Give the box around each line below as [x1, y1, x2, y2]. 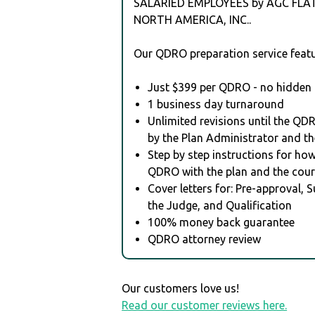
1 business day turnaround [148, 97, 285, 110]
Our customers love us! [122, 281, 240, 295]
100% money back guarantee [148, 215, 295, 229]
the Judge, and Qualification [148, 198, 292, 212]
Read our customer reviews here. [122, 298, 288, 311]
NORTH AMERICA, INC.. [134, 13, 252, 26]
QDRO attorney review [148, 232, 262, 245]
